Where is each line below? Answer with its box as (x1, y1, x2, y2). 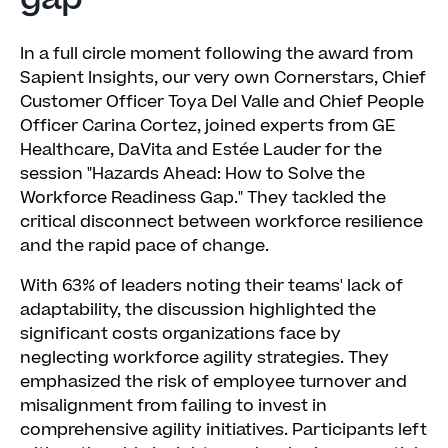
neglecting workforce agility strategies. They (20, 346, 389, 370)
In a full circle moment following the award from (20, 42, 413, 66)
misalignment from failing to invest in (20, 394, 327, 418)
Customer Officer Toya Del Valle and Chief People (20, 90, 424, 114)
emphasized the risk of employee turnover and (20, 370, 407, 394)
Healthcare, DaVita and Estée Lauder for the (20, 138, 382, 162)
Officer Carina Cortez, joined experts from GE (20, 114, 396, 138)
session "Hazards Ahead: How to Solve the (20, 162, 365, 186)
